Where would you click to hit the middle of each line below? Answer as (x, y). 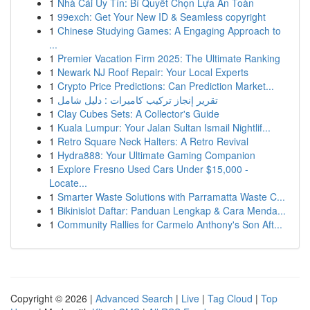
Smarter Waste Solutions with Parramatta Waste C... (171, 197)
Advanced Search (134, 298)
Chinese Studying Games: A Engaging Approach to (169, 30)
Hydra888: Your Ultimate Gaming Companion (156, 155)
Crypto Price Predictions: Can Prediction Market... (166, 86)
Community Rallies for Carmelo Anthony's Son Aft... (170, 224)
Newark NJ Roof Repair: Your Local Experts (153, 72)
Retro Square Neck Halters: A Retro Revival (153, 141)
